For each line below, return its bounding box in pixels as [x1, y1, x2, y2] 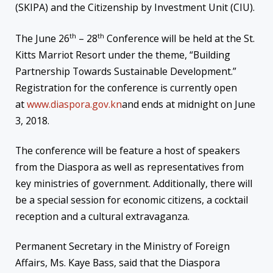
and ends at [122, 97, 177, 111]
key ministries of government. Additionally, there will [15, 177, 252, 191]
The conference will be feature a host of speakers [15, 144, 240, 158]
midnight [177, 97, 218, 111]
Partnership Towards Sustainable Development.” [15, 64, 236, 78]
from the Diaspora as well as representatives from [15, 160, 244, 174]
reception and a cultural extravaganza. [15, 210, 190, 224]
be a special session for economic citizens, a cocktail [15, 193, 248, 207]
